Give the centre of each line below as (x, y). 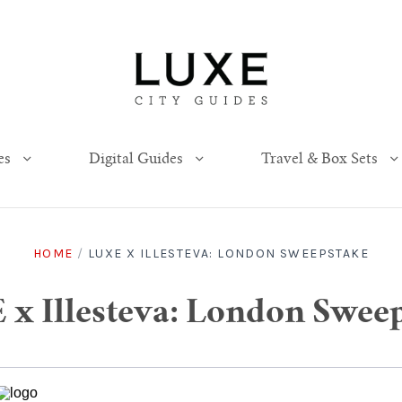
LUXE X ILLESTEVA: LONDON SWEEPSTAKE (228, 253)
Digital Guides (138, 159)
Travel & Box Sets (321, 159)
